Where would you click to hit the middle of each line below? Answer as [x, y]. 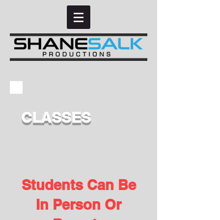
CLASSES [56, 117]
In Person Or [79, 205]
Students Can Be [79, 185]
